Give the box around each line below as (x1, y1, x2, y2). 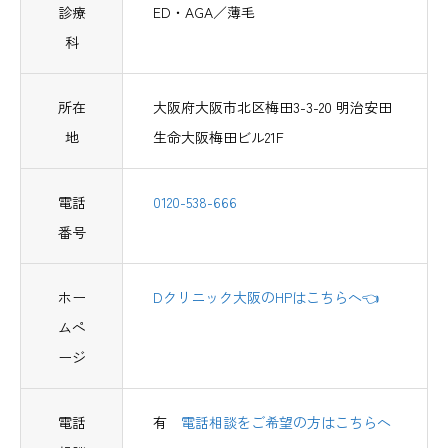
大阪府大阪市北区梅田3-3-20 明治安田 (153, 97, 392, 117)
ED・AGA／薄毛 (153, 2, 255, 22)
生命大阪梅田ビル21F (153, 127, 284, 147)
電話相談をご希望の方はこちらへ (181, 412, 391, 432)
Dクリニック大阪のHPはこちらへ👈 (153, 287, 379, 307)
